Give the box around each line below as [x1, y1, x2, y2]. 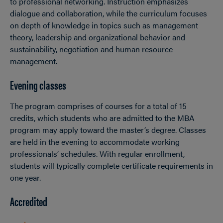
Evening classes [10, 76, 66, 93]
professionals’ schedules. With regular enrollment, [10, 148, 185, 159]
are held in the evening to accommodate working [10, 136, 180, 147]
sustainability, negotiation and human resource [10, 43, 173, 55]
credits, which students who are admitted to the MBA [10, 112, 195, 123]
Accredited [10, 193, 47, 210]
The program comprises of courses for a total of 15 [10, 100, 187, 111]
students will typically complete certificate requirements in [10, 160, 213, 171]
